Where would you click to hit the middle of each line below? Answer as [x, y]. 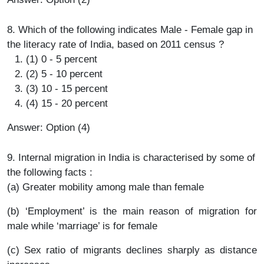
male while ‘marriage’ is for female [82, 226]
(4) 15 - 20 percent [67, 103]
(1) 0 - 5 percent [62, 59]
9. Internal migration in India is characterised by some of [131, 158]
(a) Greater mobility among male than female [105, 187]
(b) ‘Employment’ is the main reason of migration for [132, 211]
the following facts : [50, 172]
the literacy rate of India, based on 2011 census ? [115, 44]
